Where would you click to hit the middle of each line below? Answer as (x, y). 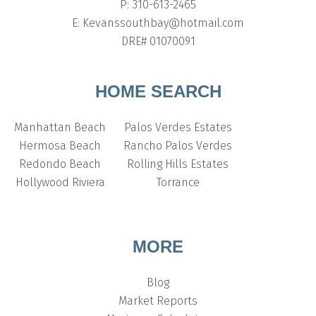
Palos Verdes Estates (178, 128)
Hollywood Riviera (60, 183)
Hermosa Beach (60, 146)
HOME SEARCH (158, 92)
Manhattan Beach (60, 128)
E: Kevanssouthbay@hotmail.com (158, 23)
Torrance (178, 183)
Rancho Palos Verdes (178, 146)
